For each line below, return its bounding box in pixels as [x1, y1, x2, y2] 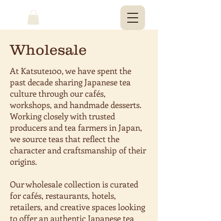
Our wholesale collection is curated [10, 178, 138, 189]
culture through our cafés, [10, 87, 106, 99]
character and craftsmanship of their [10, 144, 146, 155]
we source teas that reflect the [10, 133, 119, 144]
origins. [10, 155, 37, 167]
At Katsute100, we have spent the [10, 65, 131, 76]
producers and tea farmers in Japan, [10, 121, 142, 133]
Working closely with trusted [10, 110, 115, 121]
